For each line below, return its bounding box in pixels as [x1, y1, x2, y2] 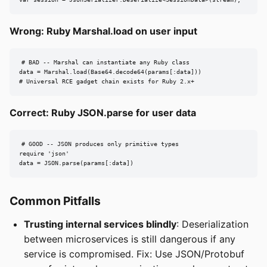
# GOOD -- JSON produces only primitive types [21, 141, 179, 148]
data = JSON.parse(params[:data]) [19, 160, 133, 167]
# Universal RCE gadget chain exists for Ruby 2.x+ [19, 78, 194, 85]
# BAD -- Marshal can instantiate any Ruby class [21, 59, 190, 66]
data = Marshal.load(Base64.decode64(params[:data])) [19, 69, 201, 76]
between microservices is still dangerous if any [24, 233, 235, 246]
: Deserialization [176, 218, 249, 231]
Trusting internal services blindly [24, 218, 176, 231]
